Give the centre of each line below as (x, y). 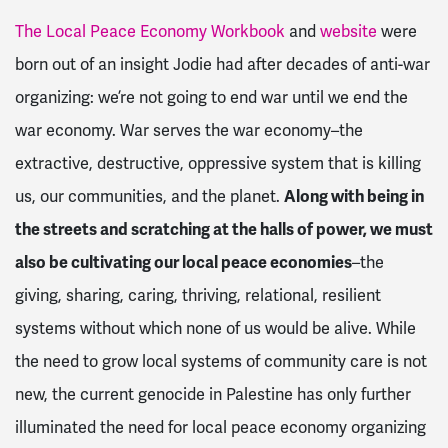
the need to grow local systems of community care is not (221, 361)
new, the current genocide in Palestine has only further (213, 394)
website (348, 31)
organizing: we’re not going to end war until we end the (211, 97)
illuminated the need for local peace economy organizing (220, 427)
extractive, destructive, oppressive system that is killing (218, 163)
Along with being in (354, 196)
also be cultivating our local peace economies (183, 262)
